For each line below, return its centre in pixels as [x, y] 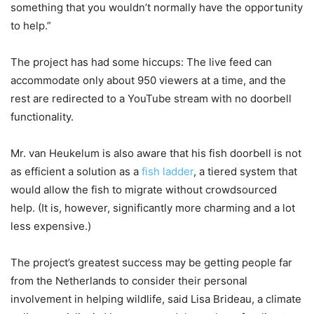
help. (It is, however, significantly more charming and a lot [153, 207]
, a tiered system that [245, 171]
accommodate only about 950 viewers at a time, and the [148, 80]
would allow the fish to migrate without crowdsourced [144, 189]
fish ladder [168, 171]
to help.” [31, 25]
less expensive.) [51, 226]
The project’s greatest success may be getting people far [151, 262]
